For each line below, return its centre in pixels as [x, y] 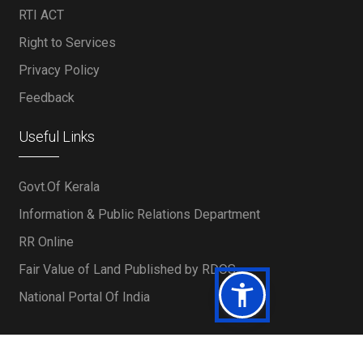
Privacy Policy [60, 70]
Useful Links [57, 137]
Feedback [47, 98]
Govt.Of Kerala [60, 187]
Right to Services [68, 43]
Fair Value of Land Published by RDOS [128, 269]
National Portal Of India [85, 297]
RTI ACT [42, 15]
